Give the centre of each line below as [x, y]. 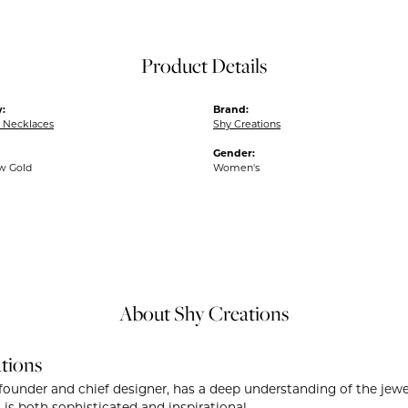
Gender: [234, 154]
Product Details [204, 65]
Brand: [231, 110]
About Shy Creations [204, 313]
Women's [236, 168]
